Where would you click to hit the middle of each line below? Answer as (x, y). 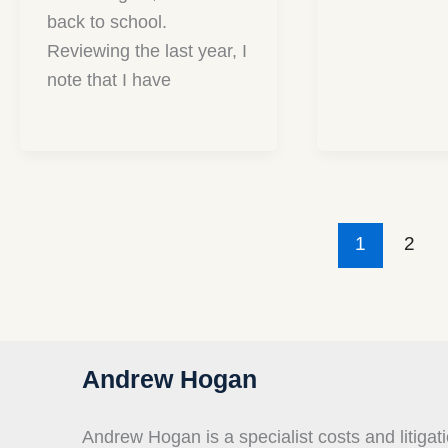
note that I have (109, 80)
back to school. (107, 22)
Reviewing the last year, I (147, 51)
